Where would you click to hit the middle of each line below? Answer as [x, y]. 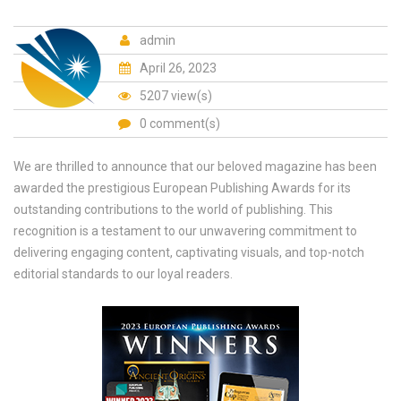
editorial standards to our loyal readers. [123, 274]
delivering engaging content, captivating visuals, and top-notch [189, 252]
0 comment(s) [180, 124]
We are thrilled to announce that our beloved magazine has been [195, 166]
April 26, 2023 [177, 68]
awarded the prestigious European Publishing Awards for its [182, 188]
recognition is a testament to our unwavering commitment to [185, 231]
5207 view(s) [175, 96]
